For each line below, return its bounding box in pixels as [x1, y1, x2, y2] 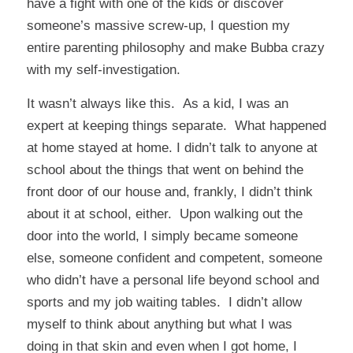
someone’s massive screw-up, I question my [26, 18, 290, 34]
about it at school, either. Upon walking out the [26, 206, 303, 221]
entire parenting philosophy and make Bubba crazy [26, 40, 325, 56]
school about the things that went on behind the [26, 162, 303, 177]
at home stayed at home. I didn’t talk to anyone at [26, 139, 318, 155]
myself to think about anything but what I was [26, 316, 292, 332]
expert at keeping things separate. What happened [26, 117, 326, 133]
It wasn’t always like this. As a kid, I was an [26, 95, 288, 111]
